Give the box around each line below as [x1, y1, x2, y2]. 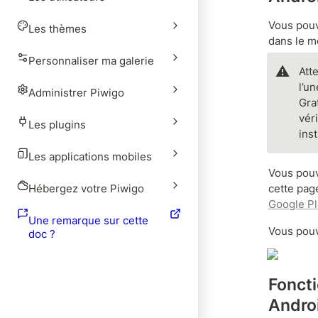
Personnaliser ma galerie [28, 54, 154, 67]
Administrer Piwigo [28, 86, 124, 99]
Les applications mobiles [28, 150, 152, 163]
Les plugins [28, 118, 86, 131]
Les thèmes [28, 22, 87, 35]
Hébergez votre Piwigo [28, 182, 144, 195]
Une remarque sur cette [28, 214, 148, 227]
